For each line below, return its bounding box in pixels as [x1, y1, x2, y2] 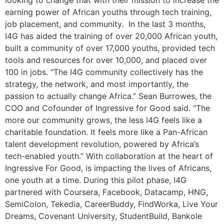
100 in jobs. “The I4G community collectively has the [5, 67, 203, 77]
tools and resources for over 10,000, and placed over [5, 55, 207, 65]
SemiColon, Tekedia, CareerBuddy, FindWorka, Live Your [5, 199, 218, 209]
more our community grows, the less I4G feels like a [5, 115, 202, 125]
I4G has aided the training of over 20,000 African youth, [5, 31, 217, 41]
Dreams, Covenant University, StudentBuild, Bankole [5, 211, 202, 221]
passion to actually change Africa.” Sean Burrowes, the [5, 91, 211, 101]
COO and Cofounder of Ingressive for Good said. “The [5, 103, 210, 113]
